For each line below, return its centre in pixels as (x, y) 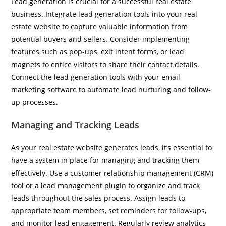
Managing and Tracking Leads (75, 125)
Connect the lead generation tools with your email (96, 77)
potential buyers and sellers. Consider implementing (101, 39)
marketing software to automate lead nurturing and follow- (111, 90)
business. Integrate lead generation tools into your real (104, 14)
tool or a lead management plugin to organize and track (106, 185)
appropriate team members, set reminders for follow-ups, (109, 211)
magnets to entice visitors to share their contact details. (105, 64)
